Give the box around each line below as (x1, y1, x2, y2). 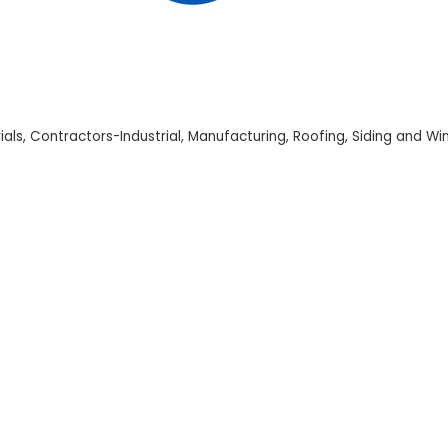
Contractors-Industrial (30, 126, 182, 146)
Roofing (293, 126, 346, 146)
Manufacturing (188, 126, 287, 146)
